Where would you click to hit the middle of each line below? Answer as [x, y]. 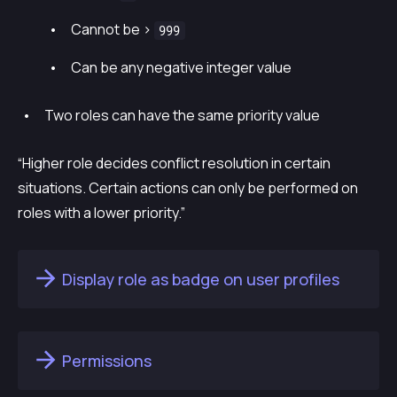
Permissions [107, 361]
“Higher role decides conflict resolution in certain [174, 163]
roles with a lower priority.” [101, 213]
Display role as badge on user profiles [201, 280]
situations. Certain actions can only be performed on [188, 188]
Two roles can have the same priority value [182, 116]
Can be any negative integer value [181, 68]
